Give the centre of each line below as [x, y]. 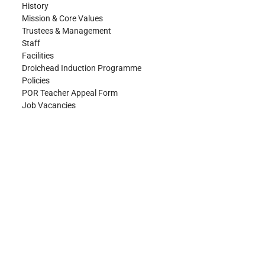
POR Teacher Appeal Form [70, 93]
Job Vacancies [49, 105]
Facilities [38, 55]
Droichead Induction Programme [82, 68]
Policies [36, 80]
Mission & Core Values [62, 18]
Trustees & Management [67, 30]
